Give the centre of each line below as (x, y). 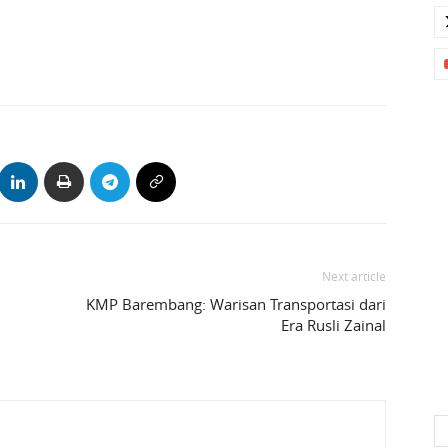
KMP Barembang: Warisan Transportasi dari (236, 304)
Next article (354, 276)
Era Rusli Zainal (333, 325)
